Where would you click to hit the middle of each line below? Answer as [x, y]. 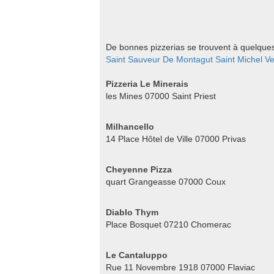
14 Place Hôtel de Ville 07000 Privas [176, 139]
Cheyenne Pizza [139, 169]
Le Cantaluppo [137, 255]
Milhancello [130, 127]
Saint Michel [239, 59]
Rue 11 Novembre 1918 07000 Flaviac [180, 267]
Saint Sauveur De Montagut [159, 59]
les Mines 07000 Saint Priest [161, 96]
